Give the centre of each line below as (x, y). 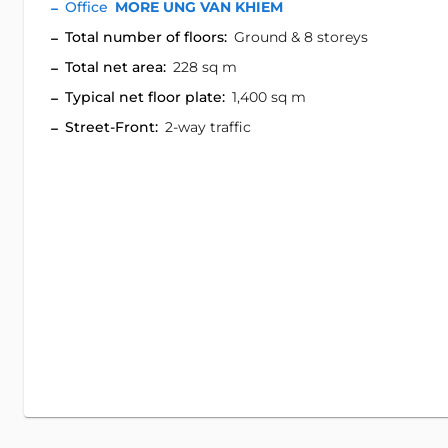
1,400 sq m (269, 97)
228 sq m (205, 67)
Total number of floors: (146, 37)
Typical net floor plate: (145, 97)
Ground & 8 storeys (301, 37)
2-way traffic (208, 127)
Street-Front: (111, 127)
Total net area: (115, 67)
